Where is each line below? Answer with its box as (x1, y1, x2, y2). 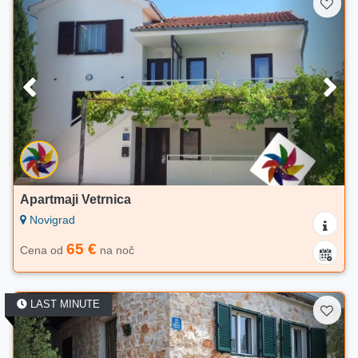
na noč (97, 244, 134, 257)
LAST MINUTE (27, 298, 100, 311)
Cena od (20, 244, 66, 257)
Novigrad (26, 213, 75, 227)
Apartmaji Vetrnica (20, 193, 131, 207)
